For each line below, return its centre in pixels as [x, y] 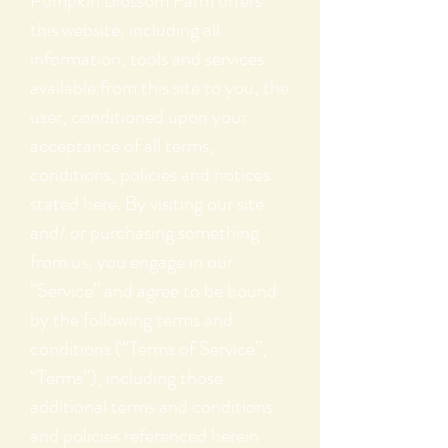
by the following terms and [131, 320]
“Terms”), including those [126, 378]
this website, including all [125, 30]
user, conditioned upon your [138, 117]
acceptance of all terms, [122, 146]
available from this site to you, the [159, 88]
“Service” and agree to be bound [153, 291]
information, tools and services [147, 59]
